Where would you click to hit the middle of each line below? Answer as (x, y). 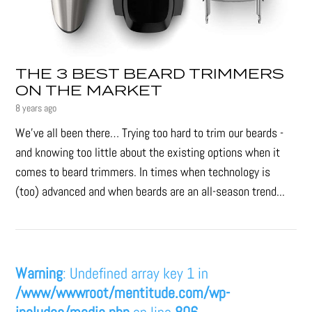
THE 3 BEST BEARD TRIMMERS (150, 74)
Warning (39, 273)
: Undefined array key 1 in (136, 273)
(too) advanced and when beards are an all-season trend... (150, 191)
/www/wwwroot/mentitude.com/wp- (123, 292)
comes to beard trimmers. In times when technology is (143, 171)
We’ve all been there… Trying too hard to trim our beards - (150, 132)
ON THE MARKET (89, 91)
